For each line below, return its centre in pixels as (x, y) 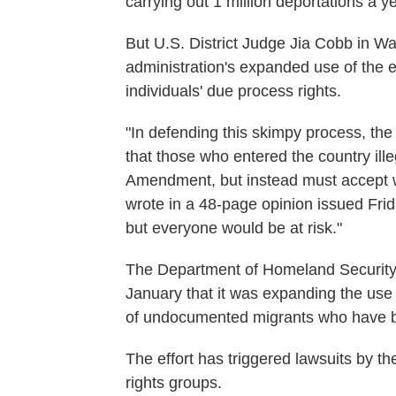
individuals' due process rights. (233, 91)
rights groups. (174, 383)
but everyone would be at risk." (234, 228)
